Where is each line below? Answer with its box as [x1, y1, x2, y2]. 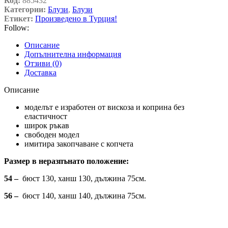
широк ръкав [24, 121, 69, 130]
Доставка [24, 68, 56, 77]
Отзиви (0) [24, 59, 62, 68]
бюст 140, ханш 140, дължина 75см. [20, 191, 146, 200]
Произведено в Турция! [35, 14, 117, 23]
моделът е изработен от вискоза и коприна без [24, 102, 184, 111]
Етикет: [4, 14, 33, 23]
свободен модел [24, 130, 79, 139]
